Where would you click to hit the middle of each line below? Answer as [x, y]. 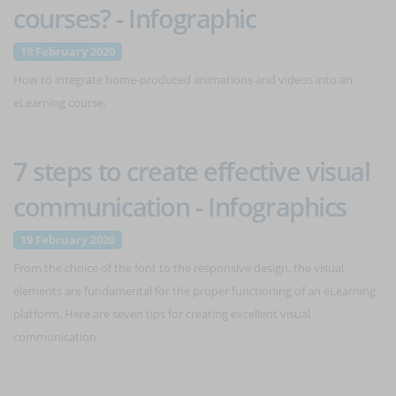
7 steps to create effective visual [192, 171]
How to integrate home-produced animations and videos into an [183, 80]
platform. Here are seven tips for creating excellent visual [162, 314]
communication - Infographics [180, 206]
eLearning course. [60, 103]
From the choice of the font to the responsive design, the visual [179, 268]
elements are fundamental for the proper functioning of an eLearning [194, 291]
